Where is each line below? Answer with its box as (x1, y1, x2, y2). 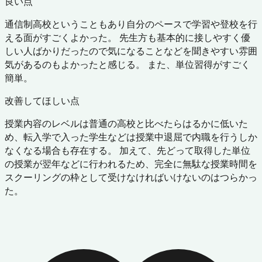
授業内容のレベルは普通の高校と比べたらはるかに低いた (5, 117, 248, 130)
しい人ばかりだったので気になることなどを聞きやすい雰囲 (5, 44, 257, 58)
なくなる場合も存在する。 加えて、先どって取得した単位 (5, 144, 250, 157)
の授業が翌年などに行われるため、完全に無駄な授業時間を (5, 157, 257, 171)
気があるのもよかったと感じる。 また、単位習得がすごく (5, 58, 250, 71)
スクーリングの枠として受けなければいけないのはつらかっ (5, 171, 257, 184)
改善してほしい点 (5, 94, 80, 108)
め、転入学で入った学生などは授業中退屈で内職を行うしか (5, 130, 257, 144)
